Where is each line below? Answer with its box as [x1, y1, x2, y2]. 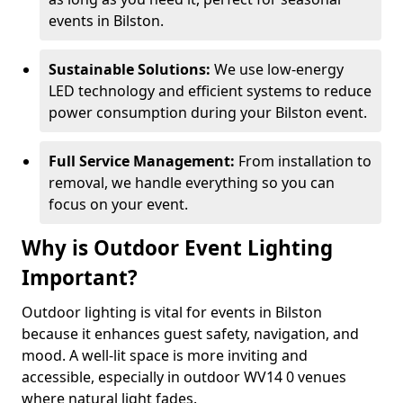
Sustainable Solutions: [49, 59, 210, 79]
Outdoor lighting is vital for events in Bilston [22, 302, 322, 322]
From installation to [235, 151, 372, 171]
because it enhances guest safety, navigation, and [22, 324, 359, 344]
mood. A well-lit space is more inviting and [22, 345, 308, 365]
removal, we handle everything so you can [49, 173, 335, 193]
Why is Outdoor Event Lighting [22, 234, 333, 262]
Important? [22, 264, 138, 291]
